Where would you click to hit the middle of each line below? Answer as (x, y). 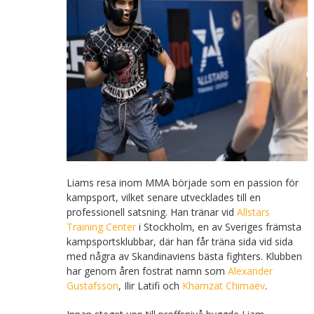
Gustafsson (92, 285)
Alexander (250, 271)
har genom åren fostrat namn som (147, 271)
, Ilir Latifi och (150, 285)
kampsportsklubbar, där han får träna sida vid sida (179, 241)
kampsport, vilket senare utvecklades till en (163, 197)
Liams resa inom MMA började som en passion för (182, 182)
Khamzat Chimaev (223, 285)
